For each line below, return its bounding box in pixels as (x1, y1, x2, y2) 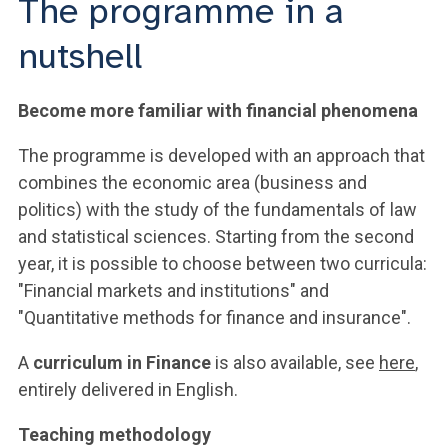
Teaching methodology (18, 424, 211, 445)
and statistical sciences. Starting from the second (18, 226, 414, 247)
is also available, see (211, 352, 379, 373)
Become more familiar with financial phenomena (18, 100, 418, 121)
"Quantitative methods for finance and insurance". (18, 307, 411, 328)
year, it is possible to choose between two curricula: (18, 253, 427, 274)
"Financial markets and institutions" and (18, 280, 329, 301)
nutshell (18, 34, 142, 78)
